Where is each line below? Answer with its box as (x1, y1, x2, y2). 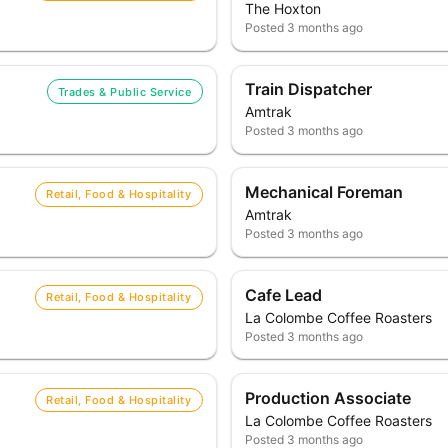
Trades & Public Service (57, 84, 192, 99)
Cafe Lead (245, 284, 323, 305)
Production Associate (245, 387, 412, 408)
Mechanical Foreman (245, 182, 404, 202)
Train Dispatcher (245, 79, 373, 100)
